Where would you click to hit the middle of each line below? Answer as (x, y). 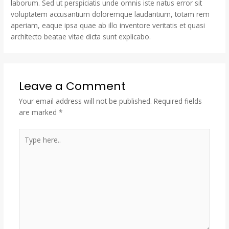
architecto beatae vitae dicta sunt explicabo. (81, 37)
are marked (39, 112)
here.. (27, 145)
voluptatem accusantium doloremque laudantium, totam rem (110, 14)
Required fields (178, 101)
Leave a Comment (72, 86)
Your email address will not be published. (85, 101)
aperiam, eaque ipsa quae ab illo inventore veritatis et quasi (108, 26)
